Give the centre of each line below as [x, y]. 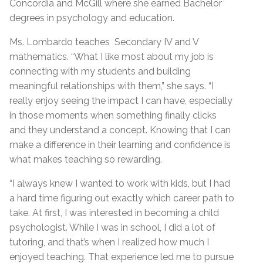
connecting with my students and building [100, 72]
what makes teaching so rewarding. [87, 160]
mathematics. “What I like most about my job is [112, 57]
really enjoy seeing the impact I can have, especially [121, 101]
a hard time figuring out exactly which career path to [122, 198]
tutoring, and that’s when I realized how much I [109, 242]
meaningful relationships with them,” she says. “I [112, 86]
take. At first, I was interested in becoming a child [114, 213]
